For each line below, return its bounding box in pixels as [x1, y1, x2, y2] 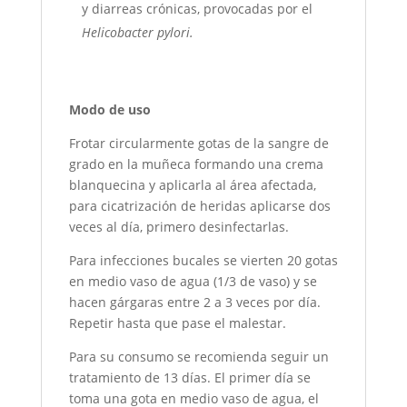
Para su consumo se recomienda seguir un [68, 347, 329, 365]
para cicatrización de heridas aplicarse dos [68, 196, 331, 214]
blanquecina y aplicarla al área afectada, [68, 175, 316, 194]
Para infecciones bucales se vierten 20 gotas [68, 251, 338, 269]
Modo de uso [68, 100, 151, 118]
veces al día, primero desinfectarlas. [68, 217, 289, 235]
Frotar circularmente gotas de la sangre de [68, 134, 329, 152]
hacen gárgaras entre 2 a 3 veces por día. [68, 293, 321, 311]
